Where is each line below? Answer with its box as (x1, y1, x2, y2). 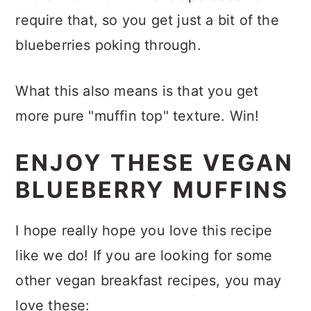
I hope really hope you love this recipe (15, 221, 273, 239)
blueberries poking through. (15, 36, 201, 53)
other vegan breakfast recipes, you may (15, 271, 281, 289)
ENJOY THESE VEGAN (15, 149, 294, 176)
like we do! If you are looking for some (15, 246, 273, 264)
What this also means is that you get (15, 82, 259, 99)
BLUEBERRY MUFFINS (15, 176, 289, 203)
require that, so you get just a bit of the (15, 11, 279, 28)
